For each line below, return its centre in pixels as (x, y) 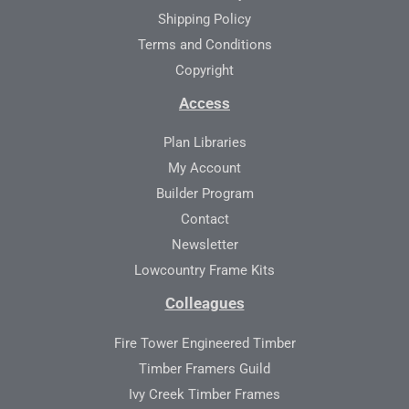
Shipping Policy (204, 19)
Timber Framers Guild (204, 369)
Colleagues (204, 304)
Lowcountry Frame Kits (204, 271)
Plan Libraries (204, 143)
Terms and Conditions (204, 44)
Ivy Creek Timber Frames (204, 395)
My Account (204, 168)
